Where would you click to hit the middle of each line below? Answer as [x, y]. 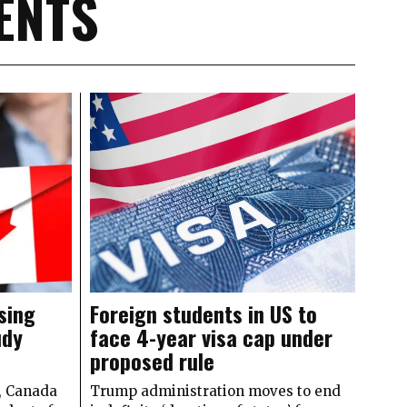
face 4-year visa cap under [211, 337]
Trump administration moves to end [215, 391]
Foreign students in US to [203, 313]
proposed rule [152, 360]
